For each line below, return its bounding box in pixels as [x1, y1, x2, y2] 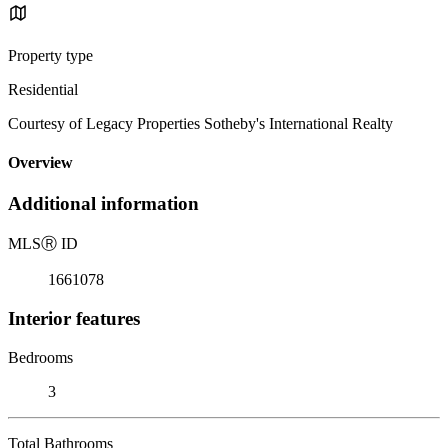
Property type [8, 46, 93, 64]
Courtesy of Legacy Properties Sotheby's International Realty [8, 114, 393, 132]
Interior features [8, 307, 140, 329]
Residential [8, 80, 78, 98]
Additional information [8, 193, 199, 215]
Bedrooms [8, 348, 73, 366]
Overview [8, 154, 73, 172]
